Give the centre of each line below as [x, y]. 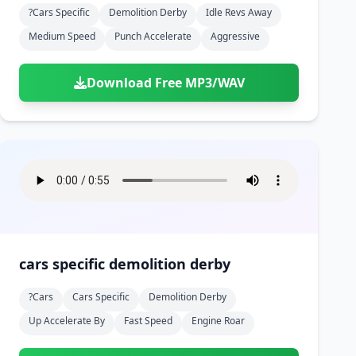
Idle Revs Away [239, 12]
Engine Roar [218, 321]
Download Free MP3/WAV [165, 83]
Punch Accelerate [153, 36]
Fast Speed [148, 321]
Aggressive [235, 36]
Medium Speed [62, 36]
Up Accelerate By [67, 321]
